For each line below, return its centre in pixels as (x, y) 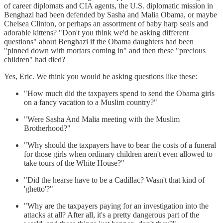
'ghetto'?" (39, 189)
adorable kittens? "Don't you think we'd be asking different (96, 32)
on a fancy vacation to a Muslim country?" (91, 102)
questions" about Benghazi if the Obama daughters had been (99, 41)
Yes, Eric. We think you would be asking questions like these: (101, 76)
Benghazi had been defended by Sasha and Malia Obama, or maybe (111, 14)
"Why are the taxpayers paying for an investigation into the (116, 206)
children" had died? (35, 59)
